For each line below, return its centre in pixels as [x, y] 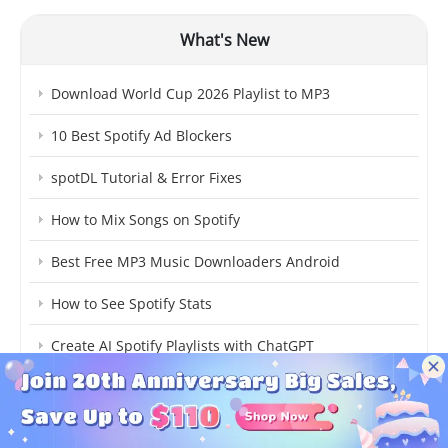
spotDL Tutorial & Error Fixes [146, 178]
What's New [224, 39]
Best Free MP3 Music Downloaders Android [195, 262]
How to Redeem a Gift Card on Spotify [177, 388]
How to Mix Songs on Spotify [145, 220]
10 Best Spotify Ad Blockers [141, 136]
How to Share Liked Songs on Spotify [172, 430]
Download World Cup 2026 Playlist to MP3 [190, 94]
